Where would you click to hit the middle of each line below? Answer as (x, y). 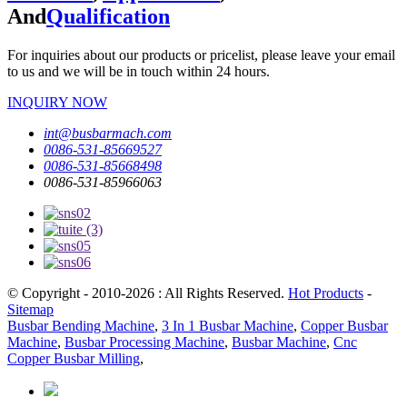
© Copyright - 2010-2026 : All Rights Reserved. (148, 293)
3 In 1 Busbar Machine (228, 325)
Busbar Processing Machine (144, 342)
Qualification (108, 16)
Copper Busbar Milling (74, 358)
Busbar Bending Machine (81, 325)
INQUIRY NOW (57, 102)
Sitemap (30, 309)
